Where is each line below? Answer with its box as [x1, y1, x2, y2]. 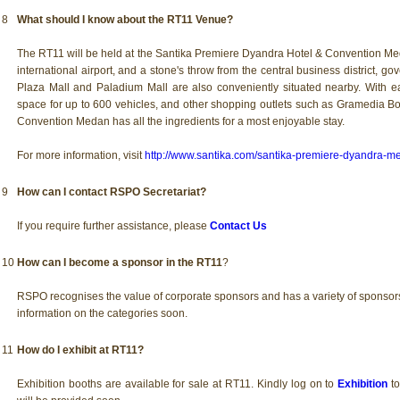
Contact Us [210, 219, 267, 232]
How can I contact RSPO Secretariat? [17, 185, 206, 198]
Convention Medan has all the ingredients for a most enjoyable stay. [17, 114, 345, 128]
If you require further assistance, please [17, 219, 210, 232]
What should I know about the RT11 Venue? [17, 12, 233, 26]
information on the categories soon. [17, 306, 187, 320]
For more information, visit [17, 148, 145, 162]
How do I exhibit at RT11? [17, 343, 144, 356]
